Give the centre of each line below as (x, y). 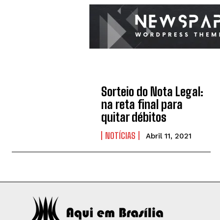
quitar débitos (134, 117)
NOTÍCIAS (121, 136)
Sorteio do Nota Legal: (152, 92)
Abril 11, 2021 (169, 136)
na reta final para (142, 105)
